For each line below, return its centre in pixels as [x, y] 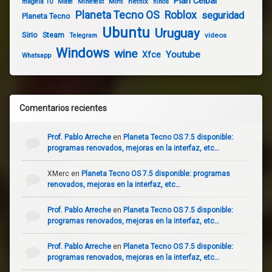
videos [216, 36]
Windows [83, 53]
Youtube [183, 55]
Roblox [181, 15]
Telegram [83, 36]
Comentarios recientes [63, 108]
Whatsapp [36, 56]
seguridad [223, 16]
